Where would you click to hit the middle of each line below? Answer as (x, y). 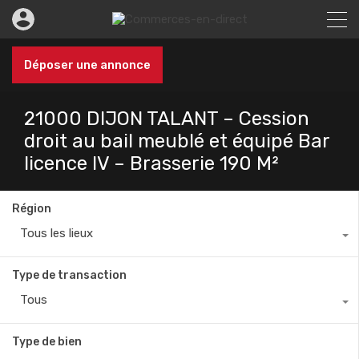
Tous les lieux (56, 233)
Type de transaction (69, 275)
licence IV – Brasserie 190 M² (151, 163)
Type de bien (47, 342)
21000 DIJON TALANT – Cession (167, 119)
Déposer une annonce (87, 65)
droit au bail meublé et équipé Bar (177, 141)
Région (32, 209)
